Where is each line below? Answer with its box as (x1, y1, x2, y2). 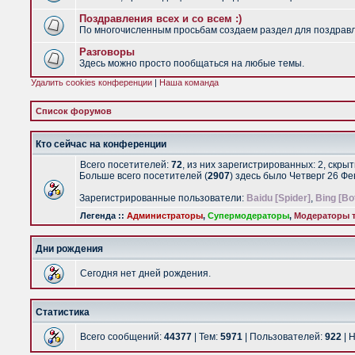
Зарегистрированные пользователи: (79, 193, 246, 204)
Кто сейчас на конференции (36, 139, 166, 150)
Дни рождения (36, 243, 103, 254)
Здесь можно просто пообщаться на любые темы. (79, 58, 304, 69)
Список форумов (36, 106, 112, 116)
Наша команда (159, 78, 219, 87)
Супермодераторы (208, 211, 289, 220)
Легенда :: (80, 211, 127, 220)
